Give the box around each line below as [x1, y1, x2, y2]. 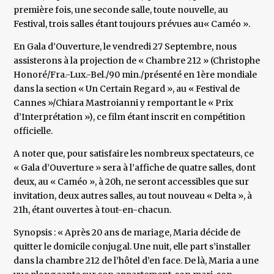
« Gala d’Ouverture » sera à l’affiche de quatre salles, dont [13, 162, 256, 174]
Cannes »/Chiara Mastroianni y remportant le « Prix [13, 97, 234, 109]
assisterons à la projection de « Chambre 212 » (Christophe [13, 55, 261, 67]
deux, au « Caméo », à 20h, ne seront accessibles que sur [13, 176, 250, 188]
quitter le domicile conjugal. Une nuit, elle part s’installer [13, 241, 251, 253]
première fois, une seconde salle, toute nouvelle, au [13, 4, 229, 16]
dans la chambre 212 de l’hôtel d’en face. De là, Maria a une [13, 255, 259, 267]
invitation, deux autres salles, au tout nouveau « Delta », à [13, 190, 253, 202]
